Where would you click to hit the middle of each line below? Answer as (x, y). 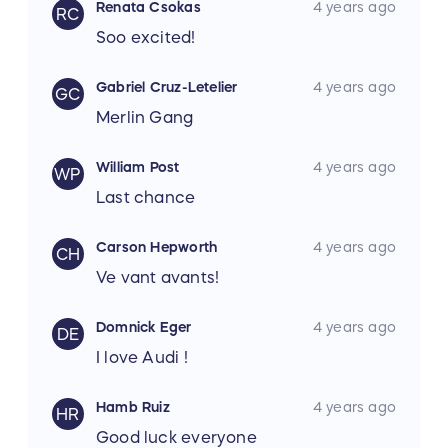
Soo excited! (146, 37)
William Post (138, 167)
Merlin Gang (145, 117)
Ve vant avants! (158, 277)
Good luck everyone (176, 437)
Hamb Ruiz (133, 407)
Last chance (146, 197)
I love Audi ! (142, 357)
